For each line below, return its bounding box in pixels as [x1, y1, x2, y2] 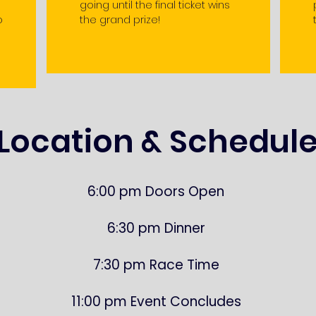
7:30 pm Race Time [92, 255, 219, 274]
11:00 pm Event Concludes [71, 292, 241, 311]
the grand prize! [79, 13, 160, 27]
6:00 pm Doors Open [87, 182, 224, 201]
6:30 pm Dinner [107, 219, 205, 238]
